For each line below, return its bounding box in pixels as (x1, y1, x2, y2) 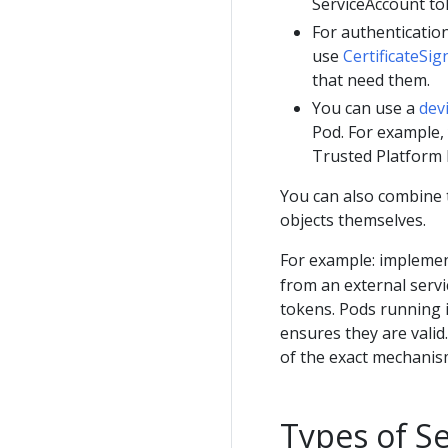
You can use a (312, 96, 419, 119)
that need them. (312, 68, 430, 91)
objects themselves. (280, 208, 426, 231)
